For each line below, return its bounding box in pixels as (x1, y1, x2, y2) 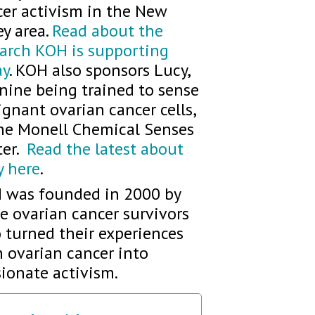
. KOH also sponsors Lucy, (9, 58, 190, 81)
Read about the (52, 19, 163, 41)
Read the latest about (27, 137, 184, 160)
